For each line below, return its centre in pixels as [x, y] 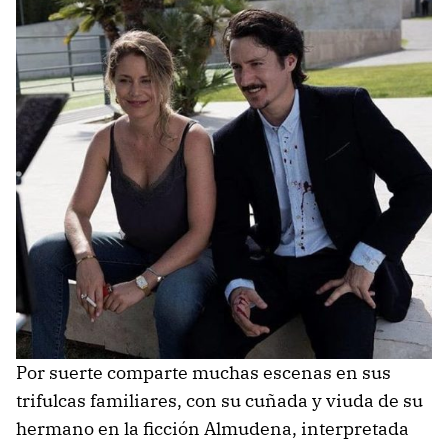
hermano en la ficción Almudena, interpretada [212, 429]
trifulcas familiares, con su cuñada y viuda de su [219, 401]
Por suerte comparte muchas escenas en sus [203, 373]
